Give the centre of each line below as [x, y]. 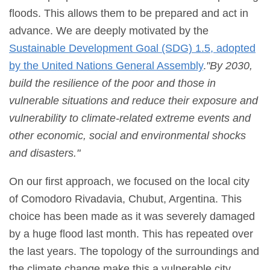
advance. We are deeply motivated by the [109, 31]
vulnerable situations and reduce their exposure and [133, 101]
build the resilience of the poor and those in [112, 83]
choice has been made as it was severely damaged [132, 217]
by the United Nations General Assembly [106, 66]
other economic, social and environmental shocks [127, 136]
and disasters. [43, 153]
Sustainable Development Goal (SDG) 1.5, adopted [132, 49]
